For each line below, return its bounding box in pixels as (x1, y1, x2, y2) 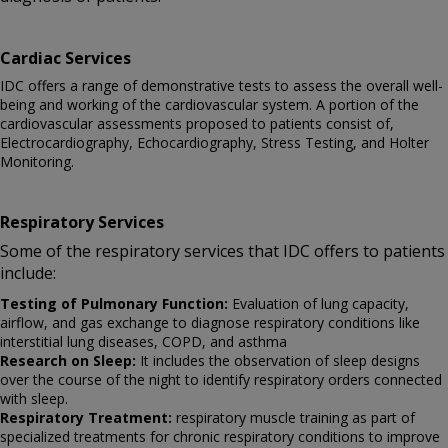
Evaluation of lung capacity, (228, 293, 409, 313)
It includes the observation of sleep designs (136, 350, 420, 370)
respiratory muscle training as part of (172, 407, 415, 427)
